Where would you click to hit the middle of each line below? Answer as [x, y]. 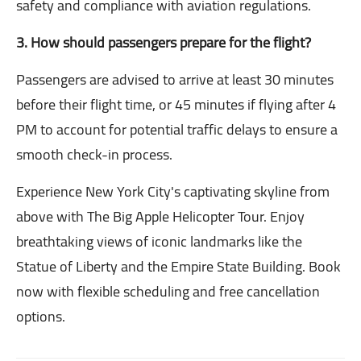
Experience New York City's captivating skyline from [173, 192]
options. [41, 317]
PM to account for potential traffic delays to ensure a [177, 130]
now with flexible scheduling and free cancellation [168, 292]
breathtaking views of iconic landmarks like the [159, 242]
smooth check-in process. [94, 155]
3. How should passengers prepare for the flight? [164, 43]
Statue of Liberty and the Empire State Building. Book [178, 267]
